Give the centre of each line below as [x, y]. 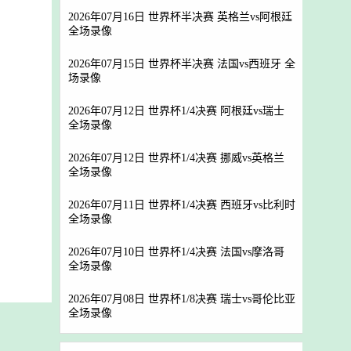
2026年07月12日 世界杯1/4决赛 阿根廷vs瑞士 [176, 111]
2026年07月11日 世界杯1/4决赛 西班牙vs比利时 [182, 205]
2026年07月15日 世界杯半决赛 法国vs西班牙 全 [182, 64]
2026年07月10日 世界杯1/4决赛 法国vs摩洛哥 [176, 252]
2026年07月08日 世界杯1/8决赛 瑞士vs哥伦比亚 [182, 299]
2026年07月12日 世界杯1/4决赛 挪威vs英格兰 [176, 158]
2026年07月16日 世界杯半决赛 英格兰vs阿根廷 [180, 17]
